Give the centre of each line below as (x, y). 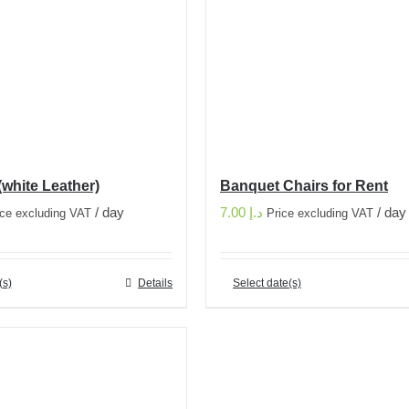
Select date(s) (267, 283)
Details (155, 283)
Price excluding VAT (320, 214)
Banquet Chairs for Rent (304, 186)
